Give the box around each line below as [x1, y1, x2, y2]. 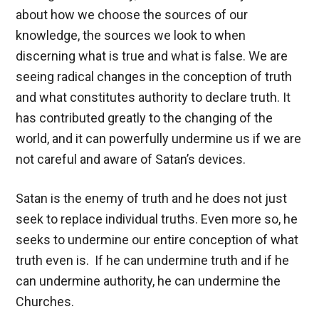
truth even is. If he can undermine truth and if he [16, 252, 290, 268]
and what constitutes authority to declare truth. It [16, 89, 291, 105]
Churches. [16, 293, 75, 309]
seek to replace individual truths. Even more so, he [16, 211, 298, 226]
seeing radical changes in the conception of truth [16, 68, 293, 84]
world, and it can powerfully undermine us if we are [16, 130, 302, 146]
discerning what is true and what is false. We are [16, 48, 288, 63]
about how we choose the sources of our [16, 6, 249, 22]
